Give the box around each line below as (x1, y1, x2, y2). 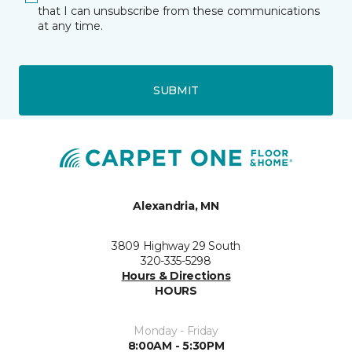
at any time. (38, 19, 103, 33)
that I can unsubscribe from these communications (38, 4, 320, 18)
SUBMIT (152, 82, 200, 97)
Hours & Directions (121, 268, 231, 283)
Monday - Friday (134, 323, 218, 338)
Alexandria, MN (133, 198, 219, 213)
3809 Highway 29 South (111, 238, 241, 253)
